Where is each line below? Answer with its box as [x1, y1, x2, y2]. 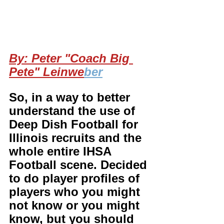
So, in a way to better [9, 90, 133, 104]
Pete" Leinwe [9, 65, 84, 78]
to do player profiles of [9, 171, 143, 185]
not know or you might [9, 198, 143, 212]
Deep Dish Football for [9, 117, 141, 131]
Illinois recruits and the [9, 131, 145, 144]
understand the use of [9, 104, 138, 117]
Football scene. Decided [9, 158, 150, 171]
